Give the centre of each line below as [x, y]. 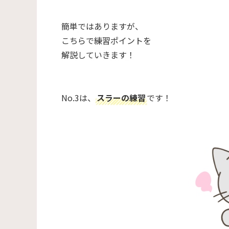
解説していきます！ [98, 54]
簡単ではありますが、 [102, 26]
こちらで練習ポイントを [106, 40]
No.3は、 [78, 97]
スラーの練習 [121, 97]
